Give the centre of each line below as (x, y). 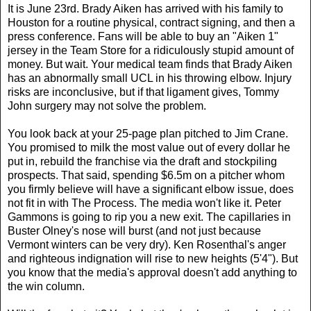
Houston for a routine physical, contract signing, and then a (151, 22)
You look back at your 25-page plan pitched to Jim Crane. (148, 133)
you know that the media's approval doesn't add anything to (152, 272)
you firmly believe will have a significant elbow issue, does (151, 189)
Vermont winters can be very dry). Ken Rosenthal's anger (147, 244)
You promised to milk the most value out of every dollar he (149, 147)
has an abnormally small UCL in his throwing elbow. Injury (150, 78)
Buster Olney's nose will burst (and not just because (134, 230)
